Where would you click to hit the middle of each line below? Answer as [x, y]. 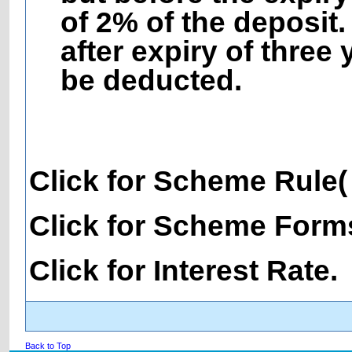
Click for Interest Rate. [183, 270]
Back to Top [48, 346]
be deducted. [151, 80]
